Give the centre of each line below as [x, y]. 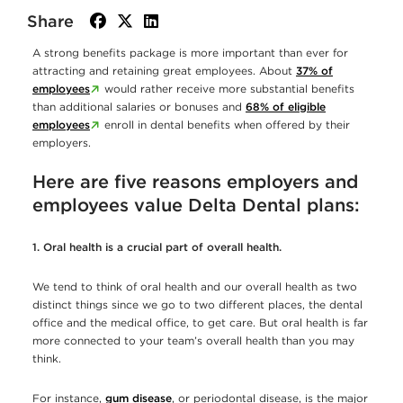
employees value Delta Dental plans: [196, 205]
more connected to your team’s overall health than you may [193, 341]
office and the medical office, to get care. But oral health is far [200, 323]
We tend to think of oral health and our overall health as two [195, 287]
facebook [153, 21]
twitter [175, 21]
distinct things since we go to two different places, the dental [197, 305]
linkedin [201, 21]
